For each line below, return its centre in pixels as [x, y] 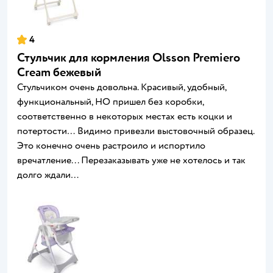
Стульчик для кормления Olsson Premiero [129, 58]
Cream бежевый [59, 73]
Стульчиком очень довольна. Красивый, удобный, [122, 87]
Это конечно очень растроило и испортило [111, 146]
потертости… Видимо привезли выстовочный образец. [136, 131]
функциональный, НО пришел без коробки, [110, 102]
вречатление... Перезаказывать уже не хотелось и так [131, 161]
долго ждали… [48, 175]
